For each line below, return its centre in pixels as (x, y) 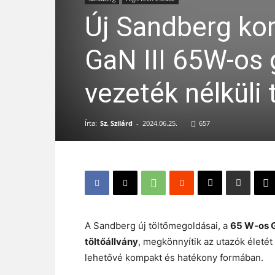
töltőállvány (111, 242)
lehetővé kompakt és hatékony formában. (174, 258)
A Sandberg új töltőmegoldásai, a (157, 226)
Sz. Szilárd (116, 123)
